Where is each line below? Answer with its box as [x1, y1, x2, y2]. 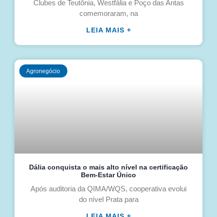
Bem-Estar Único [81, 171, 136, 179]
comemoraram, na [79, 9, 138, 18]
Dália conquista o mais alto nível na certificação [29, 163, 188, 171]
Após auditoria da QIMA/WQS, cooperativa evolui [31, 185, 186, 193]
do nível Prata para [78, 195, 139, 204]
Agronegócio [26, 67, 61, 75]
